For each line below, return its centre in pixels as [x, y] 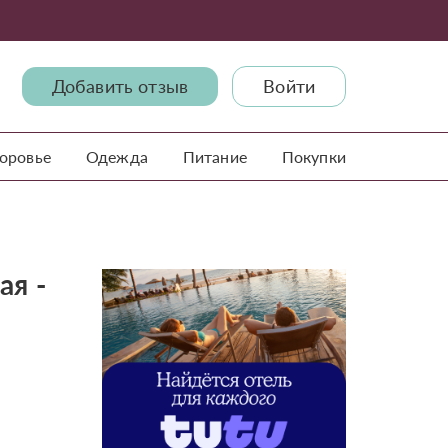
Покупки [313, 156]
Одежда [116, 156]
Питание [214, 156]
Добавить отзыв [120, 86]
